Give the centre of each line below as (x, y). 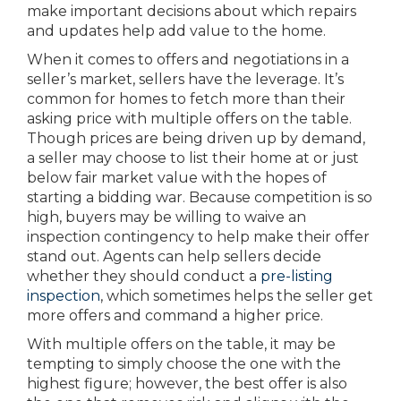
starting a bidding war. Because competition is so (200, 197)
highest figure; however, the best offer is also (187, 384)
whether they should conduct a (144, 276)
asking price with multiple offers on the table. (189, 119)
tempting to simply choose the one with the (184, 364)
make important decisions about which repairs (192, 11)
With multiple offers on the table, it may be (181, 344)
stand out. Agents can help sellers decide (174, 256)
